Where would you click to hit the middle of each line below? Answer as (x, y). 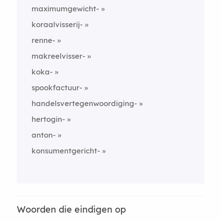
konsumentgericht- (66, 150)
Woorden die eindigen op (71, 209)
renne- (43, 40)
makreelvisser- (58, 56)
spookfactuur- (57, 87)
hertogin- (48, 119)
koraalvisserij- (57, 24)
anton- (43, 135)
